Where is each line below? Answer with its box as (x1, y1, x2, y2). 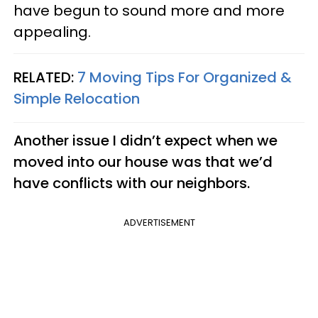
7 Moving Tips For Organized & (77, 67, 292, 87)
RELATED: (13, 67, 77, 87)
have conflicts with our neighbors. (13, 172, 250, 193)
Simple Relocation (13, 88, 140, 109)
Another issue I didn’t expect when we (13, 130, 278, 150)
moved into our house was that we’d (13, 151, 273, 172)
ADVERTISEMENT (123, 215, 195, 229)
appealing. (13, 21, 91, 42)
